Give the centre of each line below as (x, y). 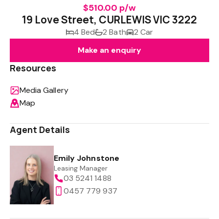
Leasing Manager (81, 168)
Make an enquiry (109, 50)
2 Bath (114, 32)
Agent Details (40, 130)
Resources (33, 68)
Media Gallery (44, 90)
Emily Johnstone (87, 158)
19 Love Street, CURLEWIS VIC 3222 (109, 20)
